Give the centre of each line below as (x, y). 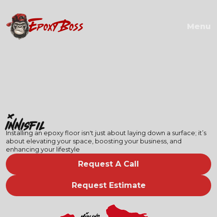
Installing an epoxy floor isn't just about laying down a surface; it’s (106, 133)
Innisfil (25, 125)
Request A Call (108, 164)
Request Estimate (108, 185)
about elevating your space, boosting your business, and (93, 141)
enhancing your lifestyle (43, 149)
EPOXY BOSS (56, 27)
